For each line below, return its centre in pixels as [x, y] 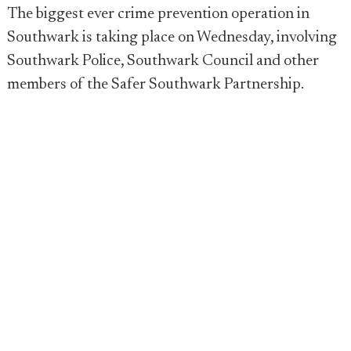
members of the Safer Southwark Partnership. [156, 85]
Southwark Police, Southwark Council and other [163, 61]
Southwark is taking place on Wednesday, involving [172, 38]
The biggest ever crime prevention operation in [158, 14]
